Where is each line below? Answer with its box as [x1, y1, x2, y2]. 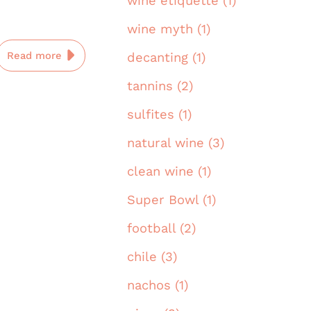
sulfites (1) [127, 107, 192, 122]
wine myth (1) [127, 22, 210, 37]
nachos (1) [127, 278, 188, 293]
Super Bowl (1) [127, 192, 216, 208]
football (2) [127, 221, 196, 236]
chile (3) [127, 249, 177, 264]
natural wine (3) [127, 135, 224, 151]
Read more [7, 49, 66, 62]
